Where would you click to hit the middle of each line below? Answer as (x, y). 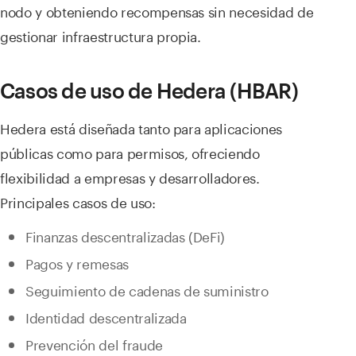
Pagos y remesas (77, 263)
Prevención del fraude (94, 344)
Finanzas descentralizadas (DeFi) (126, 236)
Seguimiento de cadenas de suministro (147, 290)
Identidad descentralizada (106, 317)
